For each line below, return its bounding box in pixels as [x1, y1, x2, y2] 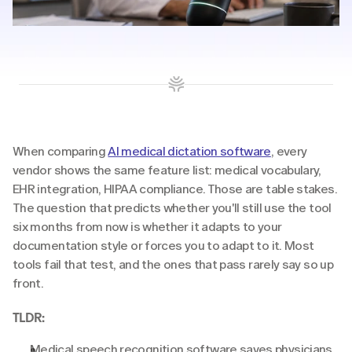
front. [13, 276, 44, 291]
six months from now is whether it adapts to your [13, 219, 282, 234]
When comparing [13, 144, 108, 159]
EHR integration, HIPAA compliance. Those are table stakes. [13, 181, 337, 196]
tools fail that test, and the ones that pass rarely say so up [13, 257, 333, 272]
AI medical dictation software [108, 144, 271, 159]
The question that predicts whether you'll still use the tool [13, 200, 332, 215]
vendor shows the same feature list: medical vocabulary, [13, 163, 321, 178]
